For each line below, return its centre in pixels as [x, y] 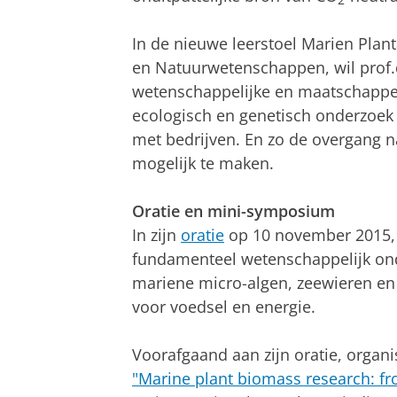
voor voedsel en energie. [224, 306]
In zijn [156, 234]
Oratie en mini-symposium [234, 210]
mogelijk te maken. [203, 163]
